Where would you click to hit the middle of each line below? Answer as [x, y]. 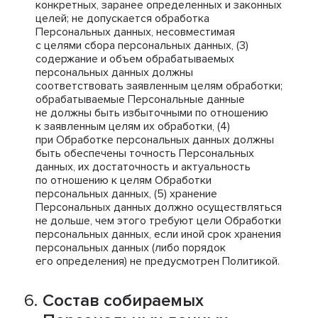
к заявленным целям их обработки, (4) [133, 126]
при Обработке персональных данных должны [155, 140]
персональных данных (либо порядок [131, 248]
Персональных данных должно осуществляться [159, 207]
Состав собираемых [123, 301]
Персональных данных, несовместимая [135, 32]
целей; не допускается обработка [122, 18]
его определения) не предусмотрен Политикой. [158, 261]
